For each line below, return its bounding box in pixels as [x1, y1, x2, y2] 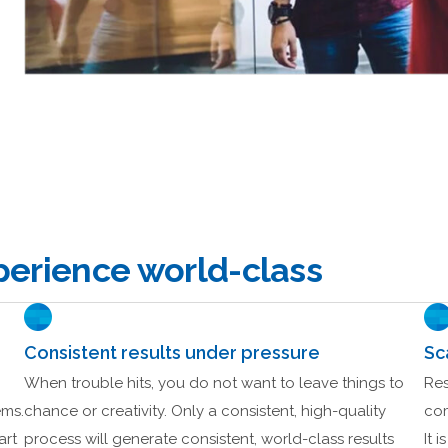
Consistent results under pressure [24, 342, 320, 364]
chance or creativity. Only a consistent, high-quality [24, 402, 386, 421]
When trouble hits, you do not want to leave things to [24, 374, 404, 393]
